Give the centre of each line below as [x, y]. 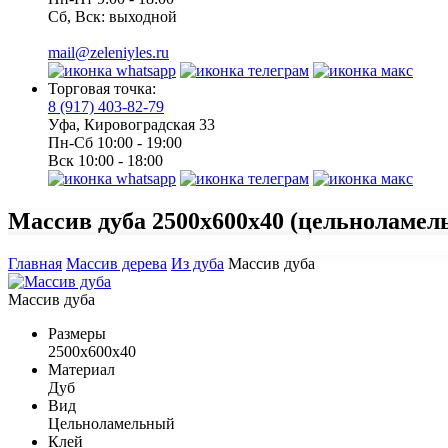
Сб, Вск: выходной [112, 16]
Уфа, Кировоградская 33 [131, 124]
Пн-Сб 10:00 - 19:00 [115, 142]
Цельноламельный [111, 423]
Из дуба [197, 263]
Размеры [77, 333]
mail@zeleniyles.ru [108, 52]
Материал [81, 369]
